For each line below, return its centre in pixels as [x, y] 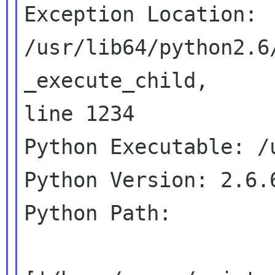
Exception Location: [141, 14]
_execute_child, [116, 80]
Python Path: [98, 213]
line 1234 [79, 114]
